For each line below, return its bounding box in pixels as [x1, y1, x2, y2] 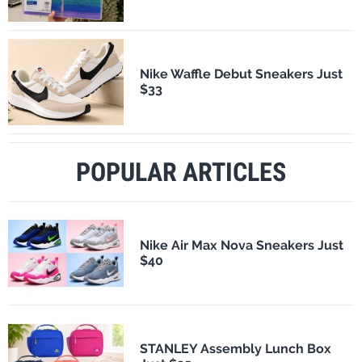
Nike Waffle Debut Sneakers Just [139, 66, 343, 82]
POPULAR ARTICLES [76, 156, 286, 187]
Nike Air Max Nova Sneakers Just [139, 238, 343, 254]
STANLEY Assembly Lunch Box [139, 341, 331, 357]
